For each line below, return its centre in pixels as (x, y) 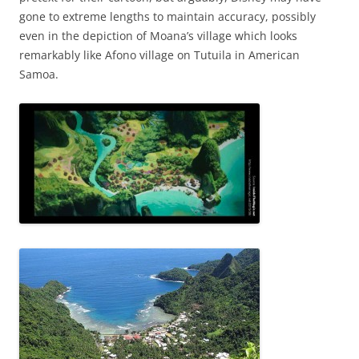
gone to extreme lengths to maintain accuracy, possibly (167, 16)
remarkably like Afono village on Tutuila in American (159, 54)
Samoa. (39, 74)
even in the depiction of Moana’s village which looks (158, 35)
